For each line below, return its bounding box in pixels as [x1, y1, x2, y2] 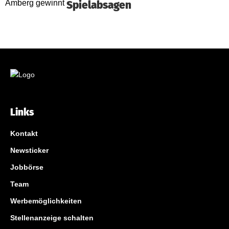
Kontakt [10, 129, 38, 138]
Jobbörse [10, 163, 43, 172]
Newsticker [10, 146, 49, 155]
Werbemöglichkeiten [10, 197, 82, 205]
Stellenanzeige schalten [10, 214, 94, 222]
